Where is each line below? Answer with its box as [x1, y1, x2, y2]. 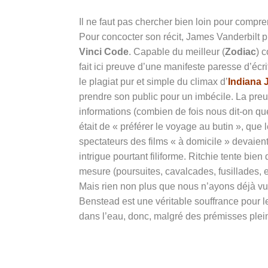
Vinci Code [79, 47, 129, 57]
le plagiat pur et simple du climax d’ [79, 77, 228, 87]
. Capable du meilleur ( [129, 47, 225, 57]
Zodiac [225, 47, 256, 57]
